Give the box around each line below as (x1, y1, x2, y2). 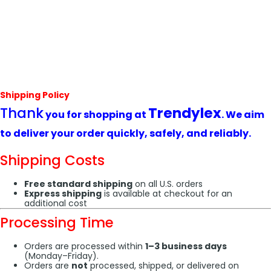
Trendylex (148, 103, 221, 123)
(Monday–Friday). (24, 250, 99, 262)
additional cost (24, 197, 87, 209)
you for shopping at (44, 108, 148, 122)
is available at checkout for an (102, 188, 232, 200)
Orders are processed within (24, 240, 145, 252)
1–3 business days (145, 240, 227, 252)
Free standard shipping (24, 178, 132, 190)
